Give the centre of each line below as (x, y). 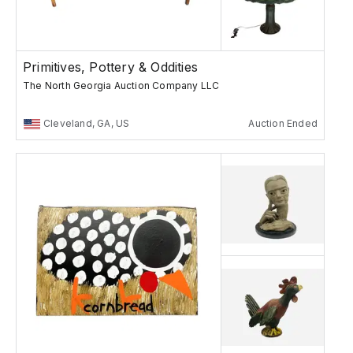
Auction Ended (283, 124)
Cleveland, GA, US (87, 124)
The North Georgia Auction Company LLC (121, 86)
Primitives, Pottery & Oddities (110, 67)
